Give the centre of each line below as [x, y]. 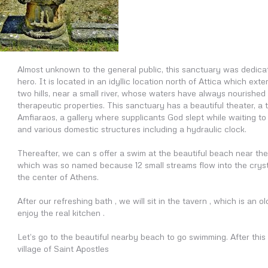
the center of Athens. [58, 177]
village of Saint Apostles [63, 249]
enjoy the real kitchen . [61, 213]
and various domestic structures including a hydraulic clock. [132, 129]
